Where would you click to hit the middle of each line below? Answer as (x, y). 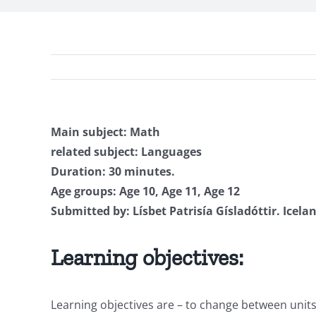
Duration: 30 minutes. (113, 171)
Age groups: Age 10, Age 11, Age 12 (145, 191)
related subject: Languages (126, 152)
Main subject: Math (105, 132)
